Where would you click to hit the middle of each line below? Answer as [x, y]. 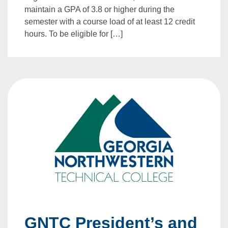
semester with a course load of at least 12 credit [110, 21]
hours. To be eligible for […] [74, 34]
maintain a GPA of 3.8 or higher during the [100, 9]
